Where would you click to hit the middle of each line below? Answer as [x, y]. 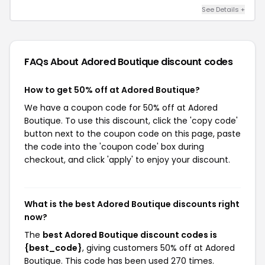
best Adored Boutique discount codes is [130, 235]
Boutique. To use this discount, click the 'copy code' [131, 121]
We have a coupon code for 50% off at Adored [121, 108]
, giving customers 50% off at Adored [159, 248]
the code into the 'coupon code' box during [114, 147]
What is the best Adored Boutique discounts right [132, 204]
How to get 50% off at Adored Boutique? [112, 90]
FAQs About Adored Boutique [93, 62]
